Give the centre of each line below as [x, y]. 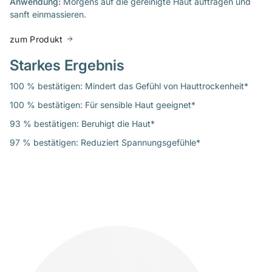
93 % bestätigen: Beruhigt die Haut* [82, 123]
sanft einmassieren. [48, 14]
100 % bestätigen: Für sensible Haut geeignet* [103, 104]
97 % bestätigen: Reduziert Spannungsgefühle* [105, 142]
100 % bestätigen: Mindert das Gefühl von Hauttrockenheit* [129, 86]
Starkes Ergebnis [67, 65]
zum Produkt [36, 39]
